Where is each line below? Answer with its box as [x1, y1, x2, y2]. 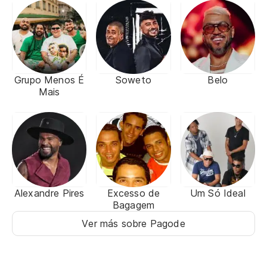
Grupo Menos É [14, 74, 85, 86]
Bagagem [112, 198, 155, 211]
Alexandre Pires [14, 187, 85, 199]
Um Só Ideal [190, 187, 246, 199]
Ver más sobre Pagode [82, 217, 185, 229]
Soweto [115, 74, 152, 86]
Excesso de [107, 187, 160, 199]
